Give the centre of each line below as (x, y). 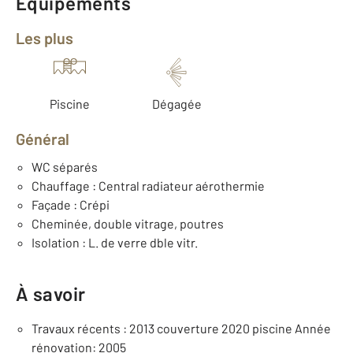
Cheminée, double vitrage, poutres (128, 223)
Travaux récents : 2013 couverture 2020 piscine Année (181, 328)
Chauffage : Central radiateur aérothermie (148, 186)
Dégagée (176, 104)
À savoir (51, 294)
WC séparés (65, 167)
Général (47, 139)
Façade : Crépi (71, 204)
